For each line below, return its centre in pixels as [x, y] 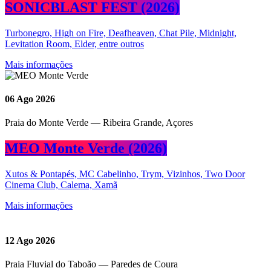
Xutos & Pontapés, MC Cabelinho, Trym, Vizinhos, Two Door [125, 174]
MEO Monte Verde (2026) [86, 149]
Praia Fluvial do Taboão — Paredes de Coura [91, 264]
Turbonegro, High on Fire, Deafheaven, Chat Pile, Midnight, [121, 33]
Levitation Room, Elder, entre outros [74, 44]
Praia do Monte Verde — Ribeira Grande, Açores [99, 123]
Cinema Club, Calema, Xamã [61, 185]
